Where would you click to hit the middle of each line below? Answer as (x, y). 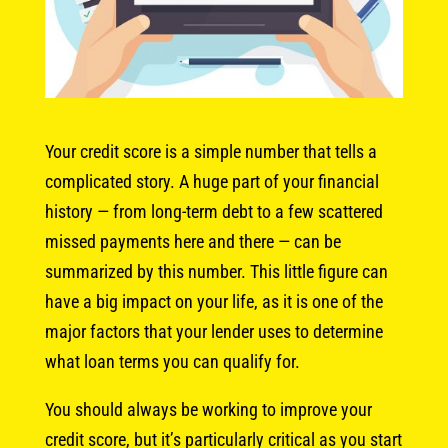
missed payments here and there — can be (192, 241)
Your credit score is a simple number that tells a (210, 151)
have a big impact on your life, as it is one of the (213, 301)
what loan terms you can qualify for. (172, 361)
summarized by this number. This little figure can (216, 271)
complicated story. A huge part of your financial (211, 181)
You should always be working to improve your (208, 409)
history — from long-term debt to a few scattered (213, 211)
